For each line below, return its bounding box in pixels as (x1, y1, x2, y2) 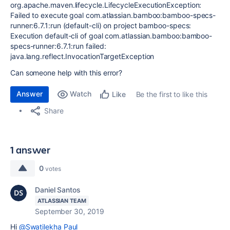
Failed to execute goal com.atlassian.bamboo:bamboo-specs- (10, 11, 216, 20)
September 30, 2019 (35, 207, 104, 216)
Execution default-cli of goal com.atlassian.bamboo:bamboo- (10, 31, 213, 40)
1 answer (10, 143, 51, 157)
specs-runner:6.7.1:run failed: (10, 42, 106, 50)
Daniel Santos (35, 185, 81, 194)
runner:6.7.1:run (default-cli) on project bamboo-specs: (10, 21, 191, 30)
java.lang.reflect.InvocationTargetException (10, 52, 155, 61)
